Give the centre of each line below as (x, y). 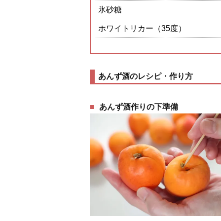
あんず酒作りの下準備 (139, 107)
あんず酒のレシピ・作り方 (146, 76)
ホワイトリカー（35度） (142, 28)
